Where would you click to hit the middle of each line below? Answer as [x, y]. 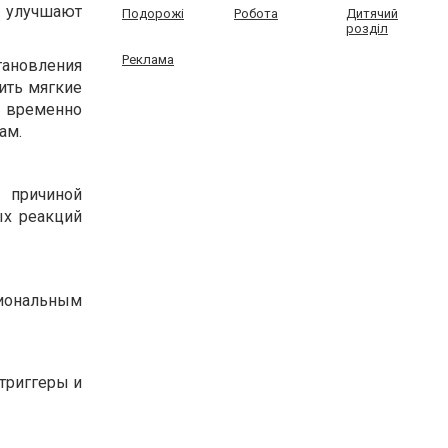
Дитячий [371, 13]
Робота [255, 13]
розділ [366, 28]
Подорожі [153, 13]
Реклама [148, 59]
